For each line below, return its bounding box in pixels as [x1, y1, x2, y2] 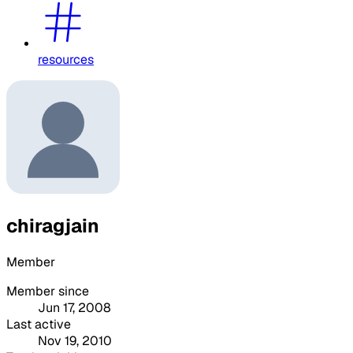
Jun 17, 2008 [38, 299, 111, 316]
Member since [6, 282, 89, 299]
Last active [6, 315, 71, 333]
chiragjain [6, 213, 99, 238]
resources [38, 50, 94, 68]
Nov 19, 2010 [38, 332, 112, 349]
